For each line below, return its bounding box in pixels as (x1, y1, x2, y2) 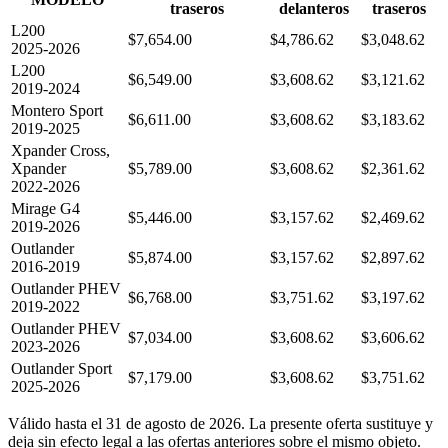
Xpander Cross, (11, 142, 110, 160)
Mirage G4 (11, 200, 80, 218)
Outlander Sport (11, 360, 112, 378)
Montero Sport (11, 102, 103, 120)
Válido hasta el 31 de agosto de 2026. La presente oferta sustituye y (8, 415, 433, 433)
